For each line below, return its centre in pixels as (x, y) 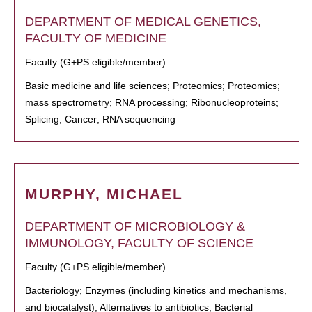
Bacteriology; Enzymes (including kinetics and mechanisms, (156, 290)
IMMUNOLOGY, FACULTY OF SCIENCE (139, 243)
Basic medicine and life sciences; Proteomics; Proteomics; (153, 86)
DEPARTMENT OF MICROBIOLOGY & (135, 226)
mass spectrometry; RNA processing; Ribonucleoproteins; (152, 102)
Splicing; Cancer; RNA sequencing (100, 119)
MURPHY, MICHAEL (104, 194)
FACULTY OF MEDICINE (96, 38)
